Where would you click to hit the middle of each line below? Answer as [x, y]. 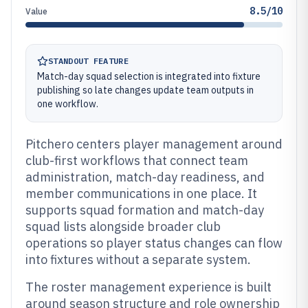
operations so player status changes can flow [154, 243]
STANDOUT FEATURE [88, 61]
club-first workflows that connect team [137, 161]
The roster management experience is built [148, 287]
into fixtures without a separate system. [138, 260]
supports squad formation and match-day [145, 210]
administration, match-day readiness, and [145, 177]
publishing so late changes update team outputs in [145, 90]
